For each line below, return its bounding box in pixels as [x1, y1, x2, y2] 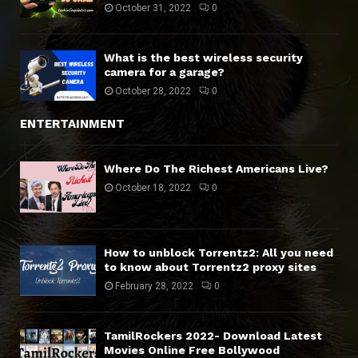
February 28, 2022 [115, 280, 193, 292]
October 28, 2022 [115, 86, 191, 97]
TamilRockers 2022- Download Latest [104, 329, 322, 343]
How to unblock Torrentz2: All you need [104, 245, 333, 259]
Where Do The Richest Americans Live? [104, 162, 328, 176]
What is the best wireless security [104, 51, 303, 65]
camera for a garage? [104, 66, 225, 79]
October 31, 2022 [115, 2, 191, 14]
